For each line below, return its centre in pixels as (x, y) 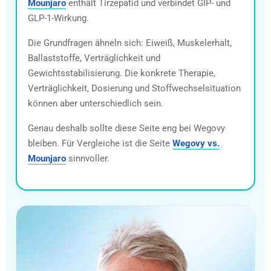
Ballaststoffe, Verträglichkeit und (94, 58)
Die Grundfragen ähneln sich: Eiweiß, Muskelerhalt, (130, 43)
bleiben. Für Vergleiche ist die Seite (100, 143)
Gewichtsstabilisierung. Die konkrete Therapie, (122, 73)
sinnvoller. (88, 158)
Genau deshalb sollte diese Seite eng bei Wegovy (126, 128)
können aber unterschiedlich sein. (96, 103)
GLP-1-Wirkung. (58, 18)
